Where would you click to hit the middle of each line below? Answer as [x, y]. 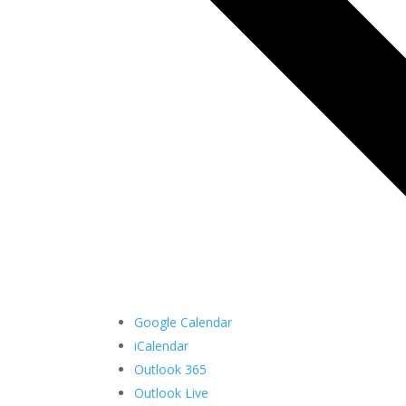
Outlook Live [172, 392]
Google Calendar [184, 322]
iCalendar [162, 345]
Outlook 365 [171, 369]
